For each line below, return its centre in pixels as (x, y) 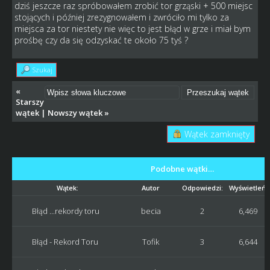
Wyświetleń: (248, 188)
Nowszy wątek (75, 113)
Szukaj (42, 70)
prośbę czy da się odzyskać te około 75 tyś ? (101, 40)
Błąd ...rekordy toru (65, 211)
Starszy (30, 102)
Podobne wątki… (182, 169)
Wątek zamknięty (217, 134)
